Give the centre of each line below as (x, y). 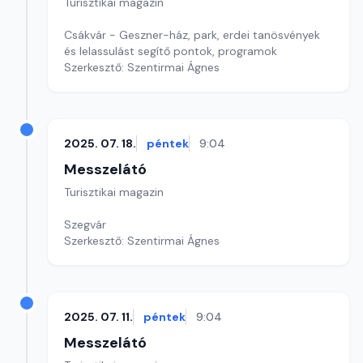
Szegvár (87, 224)
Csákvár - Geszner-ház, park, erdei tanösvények (192, 35)
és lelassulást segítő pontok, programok (171, 51)
